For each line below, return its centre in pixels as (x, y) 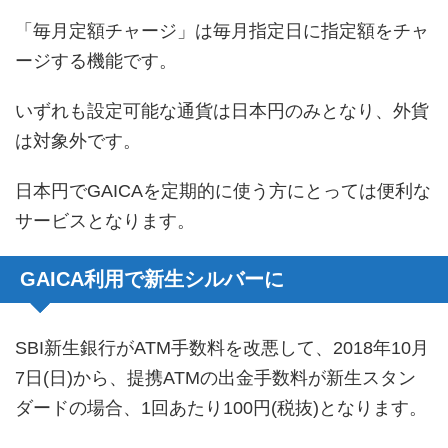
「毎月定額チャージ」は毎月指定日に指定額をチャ (222, 30)
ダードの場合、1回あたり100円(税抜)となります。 (221, 407)
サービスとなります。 (105, 220)
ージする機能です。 (96, 60)
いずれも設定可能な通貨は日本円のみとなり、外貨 (222, 110)
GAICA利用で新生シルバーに (152, 278)
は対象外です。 (78, 140)
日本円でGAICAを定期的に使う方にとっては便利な (223, 190)
